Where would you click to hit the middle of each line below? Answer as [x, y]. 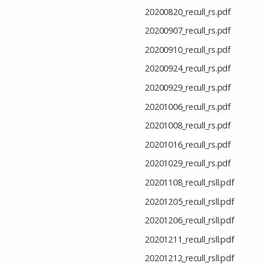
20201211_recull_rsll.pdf [189, 239]
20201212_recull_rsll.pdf [189, 258]
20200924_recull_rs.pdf [188, 68]
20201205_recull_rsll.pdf [189, 201]
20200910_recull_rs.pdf [188, 49]
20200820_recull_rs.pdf [188, 11]
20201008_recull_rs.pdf [188, 125]
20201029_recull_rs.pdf [188, 163]
